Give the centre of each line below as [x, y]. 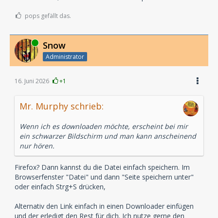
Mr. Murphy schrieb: [62, 106]
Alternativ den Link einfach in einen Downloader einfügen [104, 206]
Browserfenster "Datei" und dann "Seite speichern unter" [104, 177]
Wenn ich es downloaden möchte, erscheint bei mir [104, 126]
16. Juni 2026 [32, 81]
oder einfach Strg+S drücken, [60, 186]
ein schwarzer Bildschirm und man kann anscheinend [108, 136]
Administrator [65, 56]
